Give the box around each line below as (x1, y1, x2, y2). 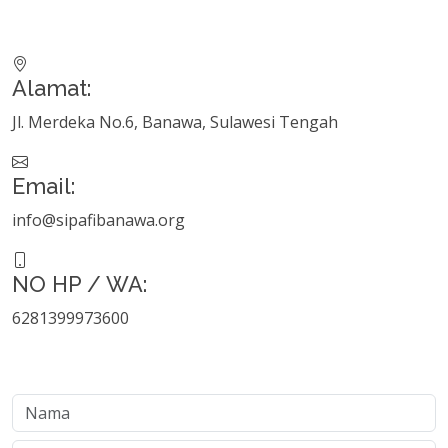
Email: (12, 174, 75, 200)
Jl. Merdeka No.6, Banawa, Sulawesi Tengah (12, 111, 338, 134)
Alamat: (12, 76, 91, 102)
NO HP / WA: (12, 272, 147, 298)
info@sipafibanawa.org (12, 209, 185, 232)
